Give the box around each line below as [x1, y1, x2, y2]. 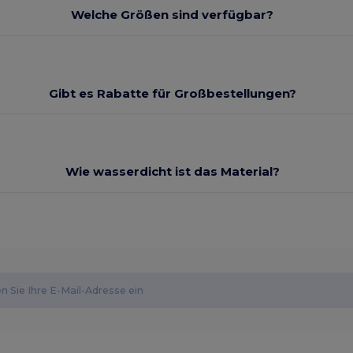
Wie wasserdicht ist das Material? [65, 164, 280, 180]
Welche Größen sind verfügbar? [71, 7, 274, 23]
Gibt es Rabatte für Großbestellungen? [48, 85, 296, 101]
